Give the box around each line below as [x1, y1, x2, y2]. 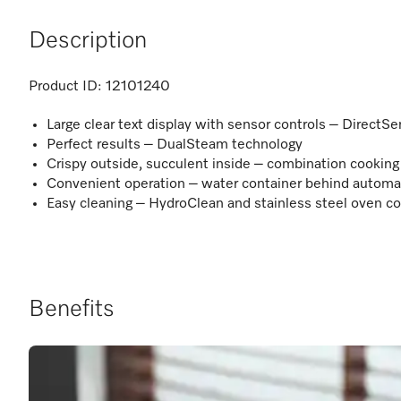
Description [29, 30, 147, 53]
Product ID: [29, 80, 102, 94]
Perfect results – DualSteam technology [47, 138, 303, 152]
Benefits [29, 298, 115, 321]
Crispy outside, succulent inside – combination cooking [47, 158, 399, 172]
